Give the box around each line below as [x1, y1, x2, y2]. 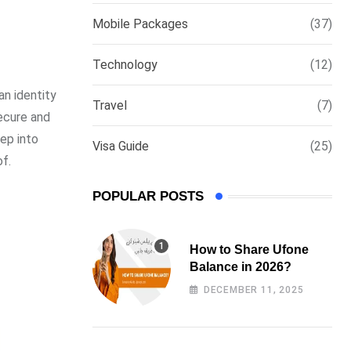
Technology [92, 57, 157, 72]
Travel [92, 98, 127, 113]
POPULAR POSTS [92, 189, 204, 204]
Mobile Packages [92, 16, 188, 31]
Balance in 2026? [190, 260, 291, 273]
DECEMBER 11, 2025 [203, 284, 304, 295]
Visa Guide [92, 139, 149, 154]
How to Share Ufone [190, 243, 309, 256]
